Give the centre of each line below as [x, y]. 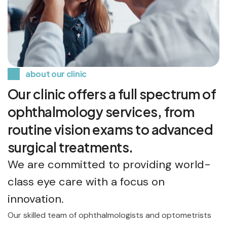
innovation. [36, 199]
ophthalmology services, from [101, 112]
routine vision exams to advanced [110, 130]
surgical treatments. [70, 147]
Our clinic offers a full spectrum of [112, 94]
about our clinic [56, 74]
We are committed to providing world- [109, 165]
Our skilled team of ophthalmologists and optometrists [109, 215]
